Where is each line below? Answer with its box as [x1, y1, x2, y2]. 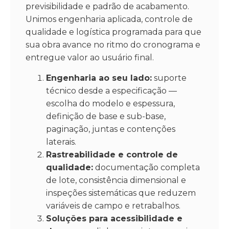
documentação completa [93, 162, 200, 172]
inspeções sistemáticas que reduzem [46, 188, 196, 198]
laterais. [46, 136, 76, 147]
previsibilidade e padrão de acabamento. [26, 2, 189, 12]
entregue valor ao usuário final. [26, 53, 154, 63]
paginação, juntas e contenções [46, 124, 175, 134]
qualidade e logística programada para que [26, 27, 201, 37]
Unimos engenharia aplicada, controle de [26, 14, 193, 25]
